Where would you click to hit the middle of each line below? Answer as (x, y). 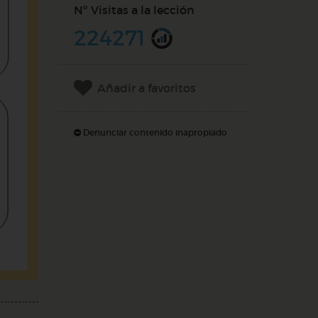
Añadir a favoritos (146, 88)
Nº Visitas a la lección (134, 10)
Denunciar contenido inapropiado (154, 132)
